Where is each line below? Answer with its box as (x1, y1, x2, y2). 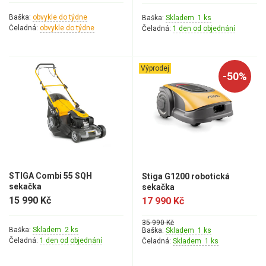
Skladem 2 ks (33, 226, 78, 234)
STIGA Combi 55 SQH (9, 171, 92, 180)
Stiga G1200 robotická (142, 172, 230, 181)
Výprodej (141, 64, 169, 72)
